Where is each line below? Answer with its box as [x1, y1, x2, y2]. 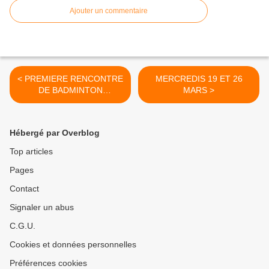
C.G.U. [10, 221, 35, 231]
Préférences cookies [10, 258, 87, 268]
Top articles [10, 147, 53, 156]
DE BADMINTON [38, 85, 103, 95]
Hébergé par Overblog [10, 128, 100, 138]
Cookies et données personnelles [10, 240, 136, 249]
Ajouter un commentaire [70, 7, 148, 15]
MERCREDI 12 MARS [29, 97, 112, 106]
